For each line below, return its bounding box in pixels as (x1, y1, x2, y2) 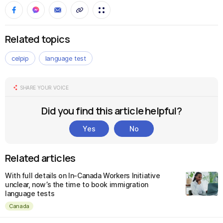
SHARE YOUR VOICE (20, 85, 69, 91)
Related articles (5, 151, 76, 165)
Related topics (5, 32, 70, 46)
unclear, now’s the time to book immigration (5, 180, 148, 189)
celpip (11, 54, 29, 63)
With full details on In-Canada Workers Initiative (5, 171, 160, 180)
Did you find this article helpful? (41, 104, 182, 118)
